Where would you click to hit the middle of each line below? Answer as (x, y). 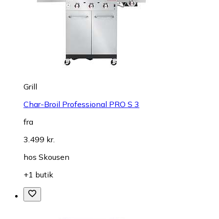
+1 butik (38, 175)
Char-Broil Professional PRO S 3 (81, 104)
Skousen (54, 157)
